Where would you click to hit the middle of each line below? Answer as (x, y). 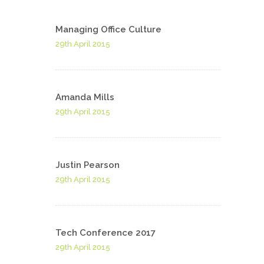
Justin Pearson (88, 165)
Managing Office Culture (108, 29)
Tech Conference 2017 (105, 232)
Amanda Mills (85, 97)
